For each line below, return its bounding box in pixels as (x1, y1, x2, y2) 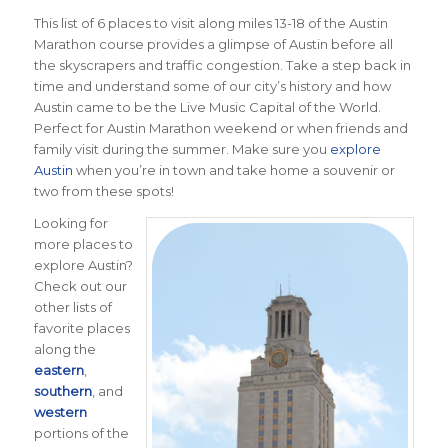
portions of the (33, 424, 129, 441)
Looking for (33, 214, 108, 231)
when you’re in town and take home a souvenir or (72, 161, 395, 178)
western (33, 403, 87, 420)
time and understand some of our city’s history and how (33, 77, 391, 94)
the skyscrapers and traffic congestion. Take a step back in (33, 56, 411, 73)
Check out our (33, 277, 127, 294)
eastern (33, 361, 84, 378)
